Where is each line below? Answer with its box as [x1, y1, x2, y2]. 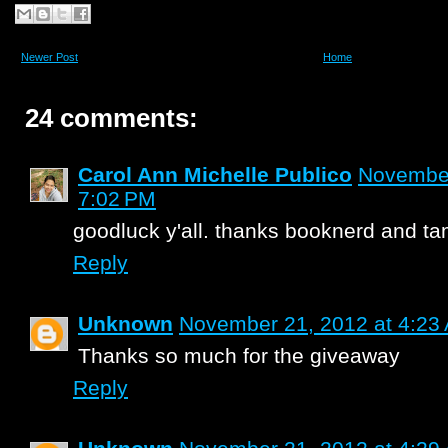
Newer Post [21, 51, 78, 63]
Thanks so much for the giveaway [78, 344, 400, 367]
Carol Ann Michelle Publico [78, 163, 352, 186]
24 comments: [25, 104, 198, 132]
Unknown [78, 312, 173, 335]
